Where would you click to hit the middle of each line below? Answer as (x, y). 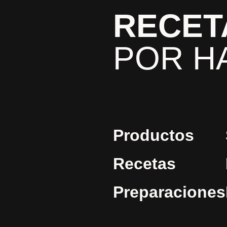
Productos (154, 135)
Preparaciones (169, 192)
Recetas (144, 164)
